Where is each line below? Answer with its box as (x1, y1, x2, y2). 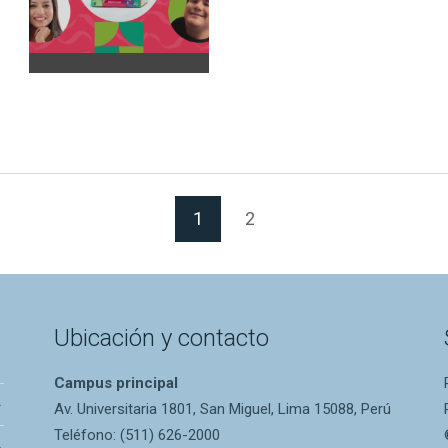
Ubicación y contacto (54, 324, 269, 353)
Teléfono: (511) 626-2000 (54, 426, 220, 445)
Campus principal (54, 374, 178, 393)
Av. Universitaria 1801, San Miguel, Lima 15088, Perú (54, 400, 391, 419)
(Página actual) (202, 207, 319, 229)
